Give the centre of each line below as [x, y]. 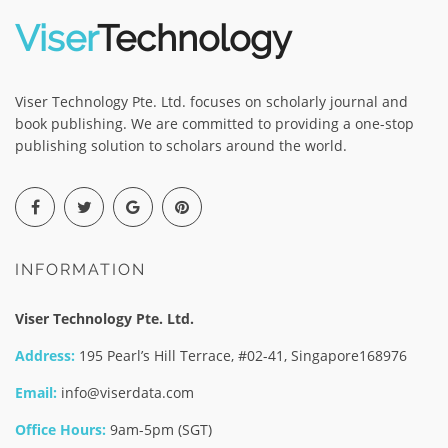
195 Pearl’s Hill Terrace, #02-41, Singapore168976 [241, 356]
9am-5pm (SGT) [159, 430]
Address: [45, 356]
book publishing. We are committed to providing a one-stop [214, 124]
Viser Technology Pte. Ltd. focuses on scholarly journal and [211, 102]
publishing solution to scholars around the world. [181, 146]
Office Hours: [60, 430]
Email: [36, 393]
